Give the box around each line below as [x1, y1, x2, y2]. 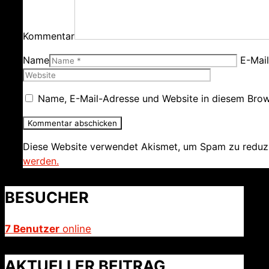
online [59, 223, 91, 235]
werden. [23, 155, 59, 168]
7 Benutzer [5, 223, 59, 235]
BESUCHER [5, 188, 89, 207]
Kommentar [23, 30, 74, 43]
